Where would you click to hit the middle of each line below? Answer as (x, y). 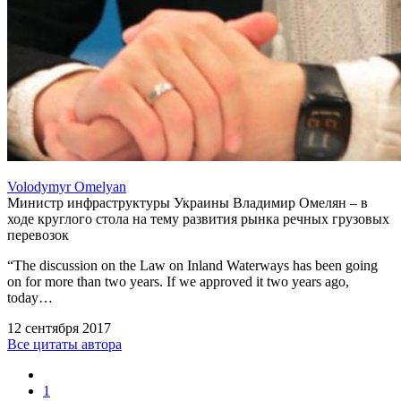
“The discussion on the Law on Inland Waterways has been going (192, 266)
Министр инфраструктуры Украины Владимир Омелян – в (188, 203)
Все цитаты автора (64, 345)
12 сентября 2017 (59, 328)
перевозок (38, 235)
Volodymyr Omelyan (67, 187)
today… (30, 298)
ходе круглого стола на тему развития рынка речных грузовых (198, 219)
